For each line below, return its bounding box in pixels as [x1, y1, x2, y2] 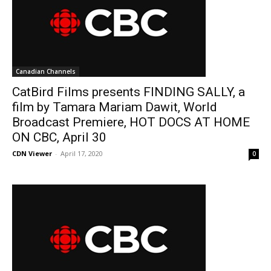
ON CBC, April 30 [12, 130, 106, 145]
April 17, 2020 [60, 149, 103, 158]
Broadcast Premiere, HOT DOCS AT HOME [12, 115, 250, 129]
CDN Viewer [12, 149, 52, 158]
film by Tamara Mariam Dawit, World [12, 100, 217, 114]
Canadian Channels [16, 67, 76, 76]
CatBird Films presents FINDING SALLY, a [12, 85, 245, 99]
